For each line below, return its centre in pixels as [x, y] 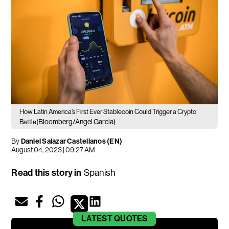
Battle [28, 122]
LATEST [97, 218]
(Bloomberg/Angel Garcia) [76, 121]
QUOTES [131, 218]
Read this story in [47, 173]
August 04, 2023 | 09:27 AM [53, 150]
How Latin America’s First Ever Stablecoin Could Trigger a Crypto [108, 111]
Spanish [99, 173]
